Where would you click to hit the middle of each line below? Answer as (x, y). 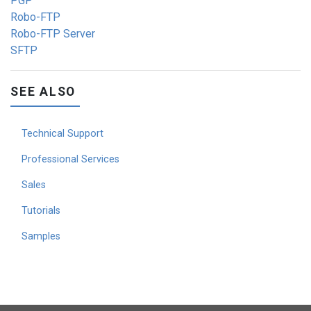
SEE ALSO (43, 92)
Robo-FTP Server (53, 34)
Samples (41, 236)
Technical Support (62, 133)
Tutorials (41, 210)
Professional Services (70, 159)
